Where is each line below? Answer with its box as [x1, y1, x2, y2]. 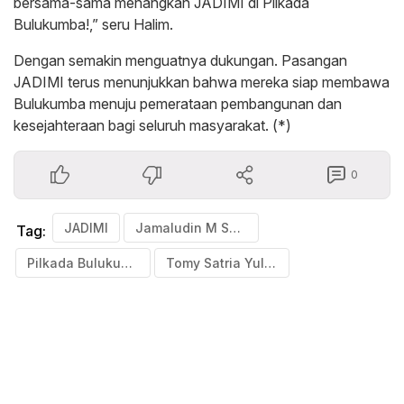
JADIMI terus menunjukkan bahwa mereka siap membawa [14, 73, 390, 92]
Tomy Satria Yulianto [264, 255, 276, 271]
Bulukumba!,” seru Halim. [14, 15, 173, 34]
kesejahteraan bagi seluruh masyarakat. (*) [14, 116, 291, 135]
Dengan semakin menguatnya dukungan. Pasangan [14, 51, 347, 70]
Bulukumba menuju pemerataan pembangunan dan [14, 95, 342, 114]
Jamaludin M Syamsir [229, 220, 241, 236]
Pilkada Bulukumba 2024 [121, 255, 133, 271]
